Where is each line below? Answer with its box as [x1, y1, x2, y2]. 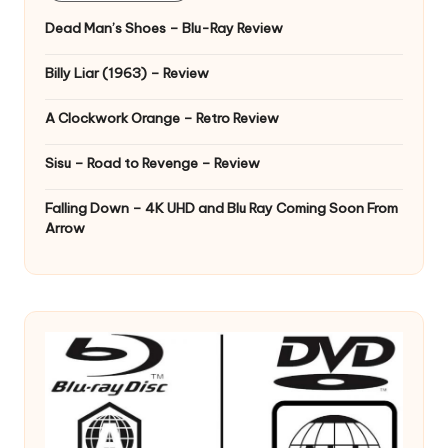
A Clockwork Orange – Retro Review [45, 109, 279, 128]
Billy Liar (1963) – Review [45, 64, 209, 83]
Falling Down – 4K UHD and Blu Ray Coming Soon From [45, 199, 398, 218]
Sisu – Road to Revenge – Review [45, 154, 260, 173]
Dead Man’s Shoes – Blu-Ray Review [45, 19, 283, 38]
